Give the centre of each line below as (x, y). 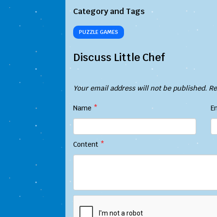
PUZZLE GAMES (99, 32)
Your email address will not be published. (140, 88)
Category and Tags (109, 11)
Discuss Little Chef (119, 57)
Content (87, 144)
